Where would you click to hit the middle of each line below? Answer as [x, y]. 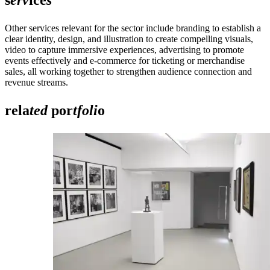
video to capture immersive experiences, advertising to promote [124, 49]
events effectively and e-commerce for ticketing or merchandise [125, 60]
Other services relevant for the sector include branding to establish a [133, 28]
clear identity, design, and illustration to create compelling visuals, [129, 39]
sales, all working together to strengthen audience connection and [128, 71]
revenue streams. [36, 82]
